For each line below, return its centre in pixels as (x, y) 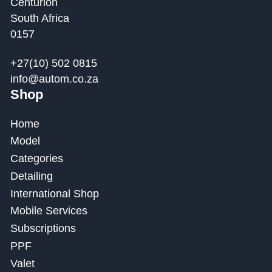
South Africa (39, 18)
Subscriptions (43, 229)
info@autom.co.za (54, 79)
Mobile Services (49, 211)
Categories (36, 159)
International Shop (54, 193)
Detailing (31, 176)
